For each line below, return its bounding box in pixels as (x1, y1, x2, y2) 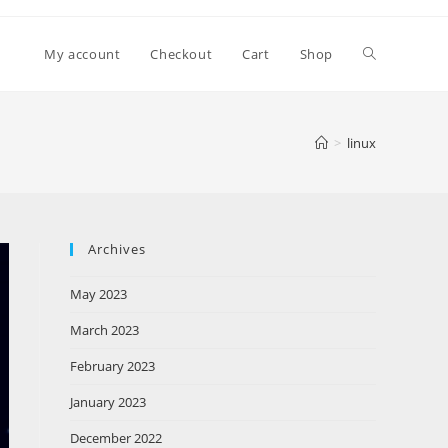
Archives (88, 240, 146, 258)
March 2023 (70, 321, 139, 339)
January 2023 (70, 393, 146, 411)
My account (44, 45, 121, 63)
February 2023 (70, 357, 155, 375)
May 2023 (70, 285, 127, 303)
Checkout (150, 45, 213, 63)
